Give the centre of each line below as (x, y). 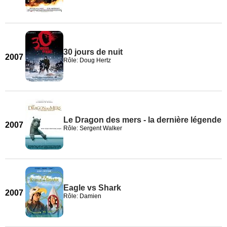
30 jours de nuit (93, 52)
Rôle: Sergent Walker (93, 128)
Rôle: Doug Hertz (87, 60)
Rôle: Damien (82, 196)
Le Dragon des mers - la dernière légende (142, 120)
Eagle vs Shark (92, 188)
